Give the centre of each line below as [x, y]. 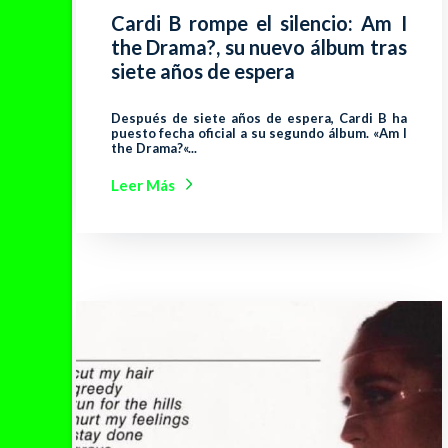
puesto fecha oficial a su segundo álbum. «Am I [258, 132]
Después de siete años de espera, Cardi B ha [258, 117]
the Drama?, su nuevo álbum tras [258, 46]
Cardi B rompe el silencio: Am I [258, 22]
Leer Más [142, 184]
